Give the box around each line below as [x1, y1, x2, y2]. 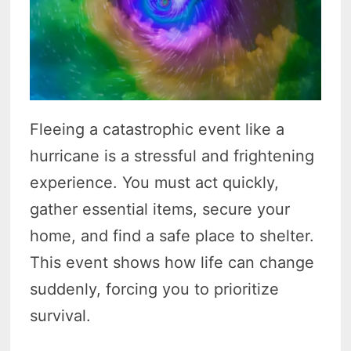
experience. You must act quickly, [30, 173, 280, 193]
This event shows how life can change [30, 253, 315, 273]
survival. [30, 306, 92, 326]
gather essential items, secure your [30, 200, 291, 219]
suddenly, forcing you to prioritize [30, 280, 280, 299]
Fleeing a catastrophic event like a [30, 120, 285, 139]
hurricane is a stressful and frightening [30, 147, 315, 166]
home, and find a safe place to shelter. [30, 226, 315, 246]
